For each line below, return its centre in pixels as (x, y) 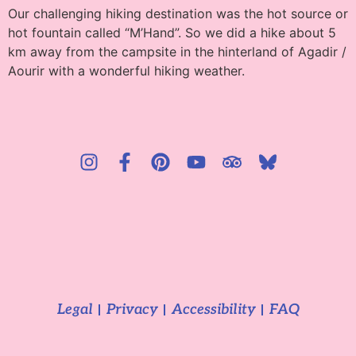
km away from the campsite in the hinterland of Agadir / (177, 51)
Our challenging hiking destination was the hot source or (178, 13)
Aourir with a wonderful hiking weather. (126, 70)
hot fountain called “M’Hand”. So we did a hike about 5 (172, 32)
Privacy (132, 310)
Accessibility (213, 310)
